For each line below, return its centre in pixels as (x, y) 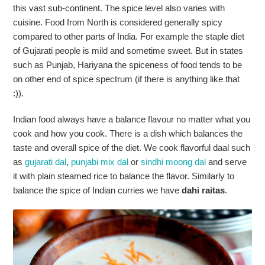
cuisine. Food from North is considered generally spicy (118, 22)
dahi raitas (203, 190)
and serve (227, 162)
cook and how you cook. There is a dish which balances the (128, 134)
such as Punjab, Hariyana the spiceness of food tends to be (128, 65)
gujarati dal (46, 162)
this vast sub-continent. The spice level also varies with (119, 8)
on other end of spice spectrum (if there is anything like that (127, 79)
